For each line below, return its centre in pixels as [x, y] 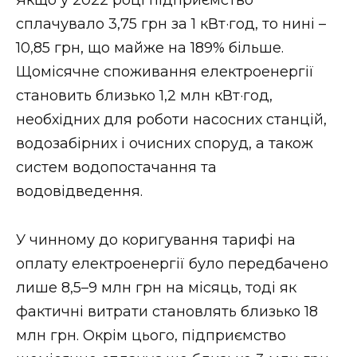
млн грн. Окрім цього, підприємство [151, 335]
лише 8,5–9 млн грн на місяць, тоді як [156, 287]
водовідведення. [79, 192]
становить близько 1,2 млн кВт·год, [144, 96]
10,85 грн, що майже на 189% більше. [150, 48]
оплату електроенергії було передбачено [172, 263]
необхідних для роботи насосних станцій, [171, 120]
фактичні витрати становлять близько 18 [167, 311]
